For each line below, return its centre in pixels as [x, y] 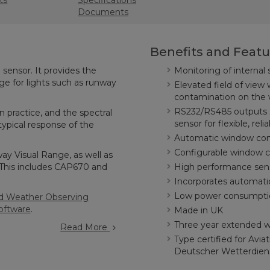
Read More [85, 227]
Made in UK [199, 210]
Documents [103, 12]
